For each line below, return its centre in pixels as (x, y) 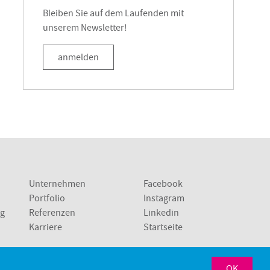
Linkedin (161, 213)
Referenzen (52, 213)
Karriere (46, 228)
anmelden (78, 58)
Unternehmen (57, 184)
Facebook (163, 184)
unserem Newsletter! (85, 28)
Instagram (164, 199)
